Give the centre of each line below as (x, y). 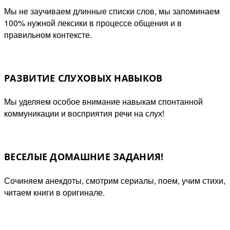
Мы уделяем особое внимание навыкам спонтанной (103, 102)
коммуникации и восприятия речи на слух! (84, 113)
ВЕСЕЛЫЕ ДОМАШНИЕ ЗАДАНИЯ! (84, 157)
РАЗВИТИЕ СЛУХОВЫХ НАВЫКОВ (83, 78)
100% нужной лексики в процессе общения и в (93, 23)
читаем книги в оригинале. (54, 192)
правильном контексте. (48, 34)
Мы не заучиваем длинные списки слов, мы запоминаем (112, 11)
